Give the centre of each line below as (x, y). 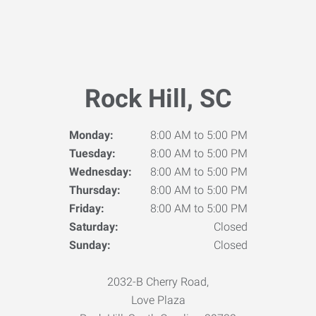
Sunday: (90, 245)
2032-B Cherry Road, (158, 282)
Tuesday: (92, 153)
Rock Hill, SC (158, 99)
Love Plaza (158, 300)
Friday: (86, 208)
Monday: (91, 135)
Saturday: (93, 227)
